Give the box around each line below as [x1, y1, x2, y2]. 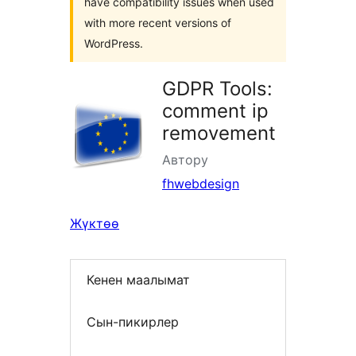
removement [162, 122, 276, 145]
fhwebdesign [162, 176, 239, 192]
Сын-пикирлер [87, 313, 179, 330]
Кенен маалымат [87, 272, 190, 288]
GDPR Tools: [162, 77, 273, 100]
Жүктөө [70, 215, 119, 231]
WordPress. [84, 37, 143, 50]
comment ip [162, 99, 269, 122]
